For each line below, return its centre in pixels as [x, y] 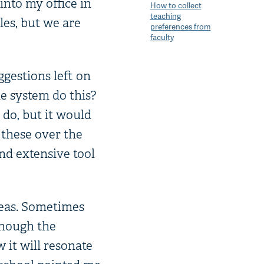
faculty [162, 37]
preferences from [180, 27]
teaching [165, 16]
